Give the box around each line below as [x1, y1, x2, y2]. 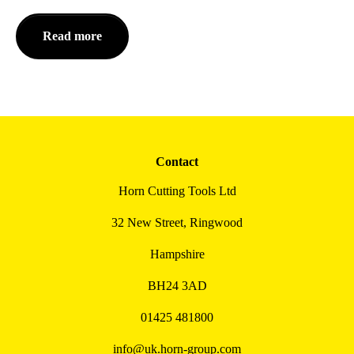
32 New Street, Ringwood [111, 216, 243, 229]
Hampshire [149, 247, 205, 261]
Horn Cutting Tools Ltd [118, 184, 236, 198]
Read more [43, 29, 102, 43]
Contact [156, 155, 198, 168]
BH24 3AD [147, 279, 207, 292]
